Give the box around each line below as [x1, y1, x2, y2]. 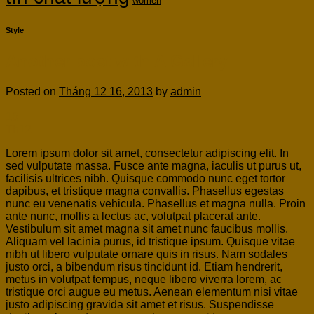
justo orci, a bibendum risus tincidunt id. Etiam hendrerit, [6, 260, 282, 273]
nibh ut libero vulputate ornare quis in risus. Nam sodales [6, 247, 287, 260]
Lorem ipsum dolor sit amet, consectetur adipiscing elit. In [6, 146, 289, 159]
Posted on [6, 85, 59, 97]
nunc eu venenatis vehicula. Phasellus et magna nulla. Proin [6, 197, 306, 210]
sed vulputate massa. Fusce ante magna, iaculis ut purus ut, [6, 159, 301, 172]
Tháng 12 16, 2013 [59, 85, 153, 97]
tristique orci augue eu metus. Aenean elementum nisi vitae [6, 285, 298, 298]
